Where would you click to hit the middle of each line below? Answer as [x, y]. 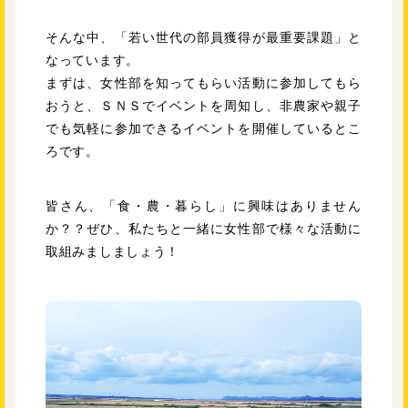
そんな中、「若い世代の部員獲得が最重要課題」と [204, 37]
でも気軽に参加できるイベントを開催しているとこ [204, 128]
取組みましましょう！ [112, 251]
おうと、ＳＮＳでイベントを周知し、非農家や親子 [204, 105]
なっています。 [92, 60]
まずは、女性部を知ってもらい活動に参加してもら [204, 82]
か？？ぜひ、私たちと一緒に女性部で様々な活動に [204, 228]
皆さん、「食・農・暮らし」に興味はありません [204, 205]
